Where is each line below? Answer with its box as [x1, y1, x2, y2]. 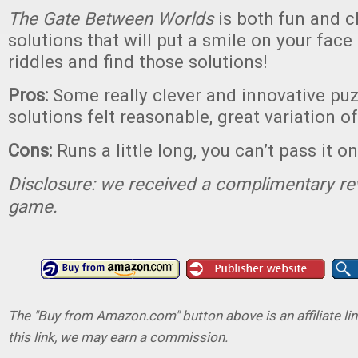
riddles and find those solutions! [8, 51, 268, 72]
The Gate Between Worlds [8, 8, 213, 29]
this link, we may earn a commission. [8, 329, 228, 345]
